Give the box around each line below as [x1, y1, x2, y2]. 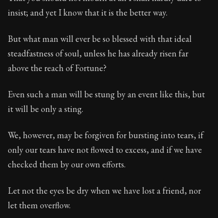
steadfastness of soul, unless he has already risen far [8, 48, 188, 59]
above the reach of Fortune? [8, 62, 107, 73]
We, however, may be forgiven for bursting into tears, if [8, 129, 203, 141]
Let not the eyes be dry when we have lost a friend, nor [8, 185, 201, 196]
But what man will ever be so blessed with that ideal [8, 33, 192, 44]
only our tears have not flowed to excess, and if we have [8, 144, 202, 155]
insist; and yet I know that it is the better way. [8, 7, 167, 18]
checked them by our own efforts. [8, 159, 126, 170]
